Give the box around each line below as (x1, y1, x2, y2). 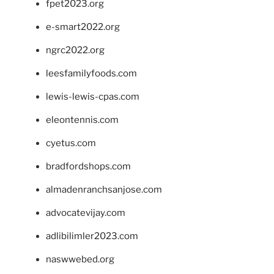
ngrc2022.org (46, 45, 105, 56)
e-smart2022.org (46, 21, 120, 33)
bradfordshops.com (46, 161, 131, 172)
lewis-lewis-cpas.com (46, 91, 139, 103)
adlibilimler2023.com (46, 231, 138, 242)
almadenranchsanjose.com (46, 184, 162, 196)
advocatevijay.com (46, 207, 125, 219)
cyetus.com (46, 138, 96, 149)
